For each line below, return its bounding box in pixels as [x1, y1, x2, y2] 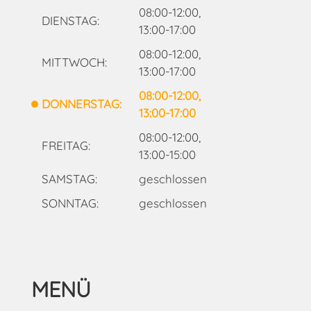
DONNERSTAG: [41, 96, 121, 112]
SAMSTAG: [41, 171, 97, 186]
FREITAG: [41, 138, 90, 153]
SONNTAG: [41, 195, 99, 210]
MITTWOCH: [41, 55, 107, 70]
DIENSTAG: [41, 13, 99, 28]
